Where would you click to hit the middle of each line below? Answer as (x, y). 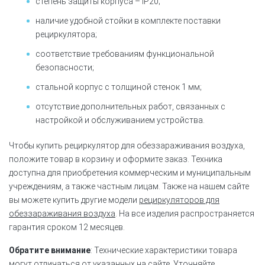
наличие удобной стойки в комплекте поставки (128, 20)
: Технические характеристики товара (164, 250)
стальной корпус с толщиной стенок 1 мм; (119, 87)
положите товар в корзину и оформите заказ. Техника (116, 159)
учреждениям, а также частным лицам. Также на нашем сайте (129, 186)
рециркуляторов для (179, 200)
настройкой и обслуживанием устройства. (120, 120)
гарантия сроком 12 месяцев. (67, 227)
